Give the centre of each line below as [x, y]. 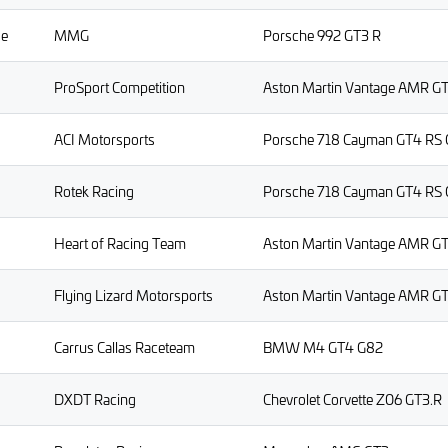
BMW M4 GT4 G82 [323, 348]
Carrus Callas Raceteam [124, 348]
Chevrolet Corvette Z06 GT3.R [352, 400]
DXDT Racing [95, 400]
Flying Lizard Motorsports [133, 296]
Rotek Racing [94, 192]
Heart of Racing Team [120, 244]
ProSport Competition [119, 88]
